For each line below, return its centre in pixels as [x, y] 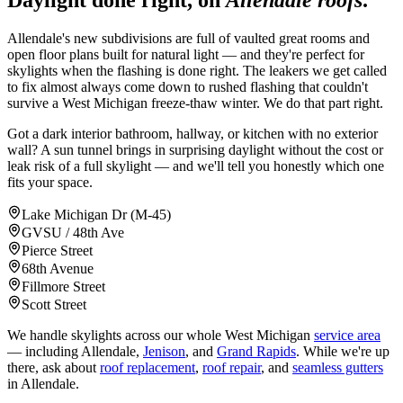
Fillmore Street [63, 287]
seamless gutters [338, 368]
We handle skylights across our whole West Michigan [159, 336]
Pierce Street [57, 251]
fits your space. [50, 183]
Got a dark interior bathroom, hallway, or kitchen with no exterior [193, 134]
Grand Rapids [256, 352]
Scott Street [54, 305]
